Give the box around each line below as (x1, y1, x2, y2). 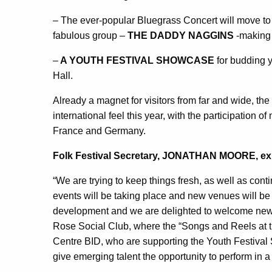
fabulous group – (53, 30, 125, 41)
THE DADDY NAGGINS (125, 30, 234, 41)
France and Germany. (53, 126, 146, 137)
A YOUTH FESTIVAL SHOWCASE (58, 55, 214, 66)
